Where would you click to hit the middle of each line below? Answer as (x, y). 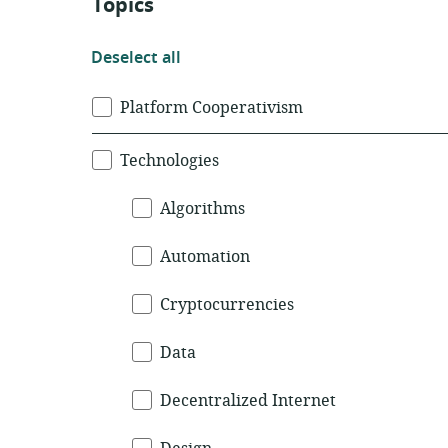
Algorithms (202, 209)
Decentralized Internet (248, 401)
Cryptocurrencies (227, 305)
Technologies (169, 161)
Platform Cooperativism (211, 108)
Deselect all (136, 58)
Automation (205, 257)
